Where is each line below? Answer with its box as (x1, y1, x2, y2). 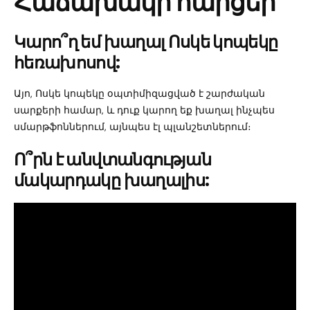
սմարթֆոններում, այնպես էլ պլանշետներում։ (14, 120, 251, 133)
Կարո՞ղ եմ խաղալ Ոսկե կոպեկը (14, 30, 278, 53)
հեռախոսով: (14, 51, 120, 74)
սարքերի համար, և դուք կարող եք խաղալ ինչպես (14, 103, 275, 116)
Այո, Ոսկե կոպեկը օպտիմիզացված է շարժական (14, 86, 265, 100)
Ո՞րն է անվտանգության (14, 147, 212, 171)
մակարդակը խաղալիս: (14, 168, 210, 192)
